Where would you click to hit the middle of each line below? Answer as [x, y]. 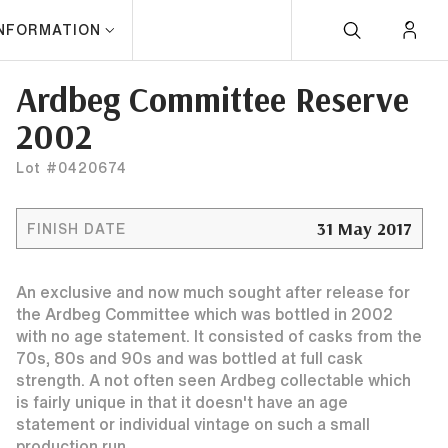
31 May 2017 [364, 228]
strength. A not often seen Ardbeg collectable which [213, 380]
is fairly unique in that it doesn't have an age [182, 402]
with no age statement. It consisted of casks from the [219, 336]
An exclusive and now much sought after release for [213, 292]
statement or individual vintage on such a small [193, 424]
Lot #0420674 [71, 168]
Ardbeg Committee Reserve [212, 99]
